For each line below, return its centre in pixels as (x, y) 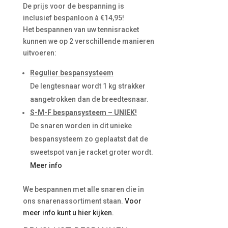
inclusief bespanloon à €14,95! (73, 18)
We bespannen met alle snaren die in (83, 189)
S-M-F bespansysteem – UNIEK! (83, 112)
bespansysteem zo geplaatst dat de (89, 139)
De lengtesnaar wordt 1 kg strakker (88, 86)
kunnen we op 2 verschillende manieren (88, 41)
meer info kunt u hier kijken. (68, 213)
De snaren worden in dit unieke (81, 126)
